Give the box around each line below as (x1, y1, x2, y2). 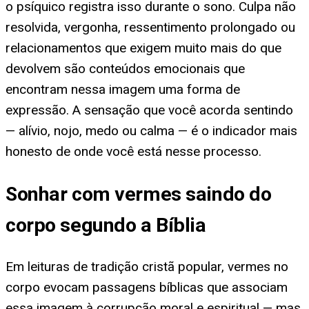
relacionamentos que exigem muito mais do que (6, 40, 281, 57)
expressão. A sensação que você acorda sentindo (6, 102, 293, 119)
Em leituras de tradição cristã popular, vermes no (6, 259, 288, 275)
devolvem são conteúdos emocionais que (6, 61, 245, 77)
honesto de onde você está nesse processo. (6, 143, 261, 160)
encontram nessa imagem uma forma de (6, 81, 240, 98)
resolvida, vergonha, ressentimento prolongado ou (6, 19, 295, 36)
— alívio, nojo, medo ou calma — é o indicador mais (6, 123, 297, 139)
